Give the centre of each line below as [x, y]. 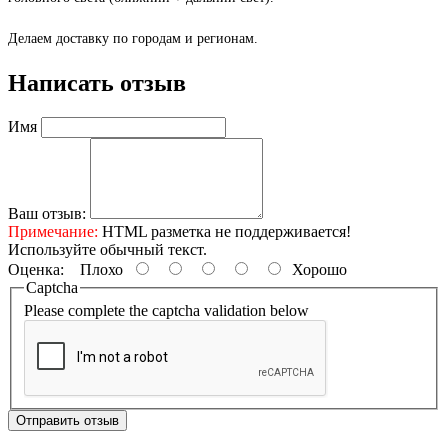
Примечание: [53, 231]
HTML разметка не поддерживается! [224, 231]
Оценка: [36, 269]
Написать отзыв [97, 82]
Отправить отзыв [67, 421]
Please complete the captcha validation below [166, 311]
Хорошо [315, 269]
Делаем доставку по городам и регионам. [133, 38]
